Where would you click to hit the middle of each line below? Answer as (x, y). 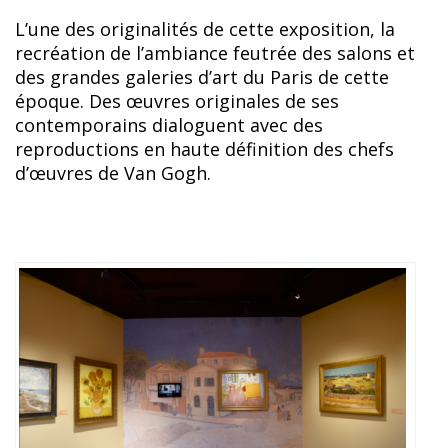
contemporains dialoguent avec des (169, 124)
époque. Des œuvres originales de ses (177, 100)
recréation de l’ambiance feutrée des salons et (215, 52)
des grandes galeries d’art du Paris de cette (202, 76)
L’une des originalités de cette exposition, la (205, 28)
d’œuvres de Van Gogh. (113, 172)
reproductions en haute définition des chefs (204, 148)
